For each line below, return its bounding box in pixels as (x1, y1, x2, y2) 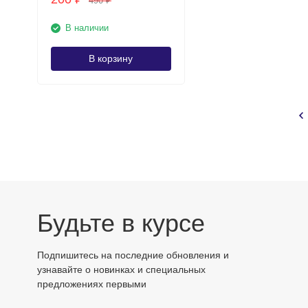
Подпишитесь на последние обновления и (36, 250, 229, 261)
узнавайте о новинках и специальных (36, 264, 206, 275)
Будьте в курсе (36, 209, 205, 237)
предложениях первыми (36, 278, 146, 289)
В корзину (89, 53, 133, 64)
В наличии (65, 23, 109, 33)
